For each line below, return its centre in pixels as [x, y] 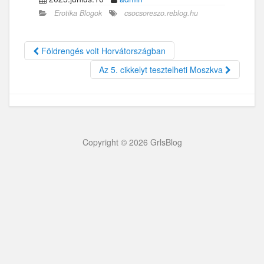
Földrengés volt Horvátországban [102, 50]
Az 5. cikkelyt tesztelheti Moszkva [162, 69]
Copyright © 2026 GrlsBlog [132, 142]
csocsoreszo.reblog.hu [161, 13]
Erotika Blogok [78, 13]
